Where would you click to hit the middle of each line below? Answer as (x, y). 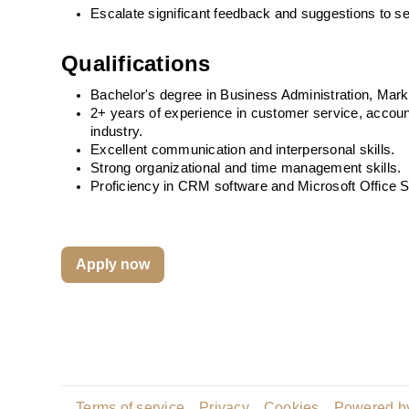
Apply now (113, 264)
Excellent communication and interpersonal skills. (243, 150)
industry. (117, 131)
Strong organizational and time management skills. (246, 168)
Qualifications (136, 63)
